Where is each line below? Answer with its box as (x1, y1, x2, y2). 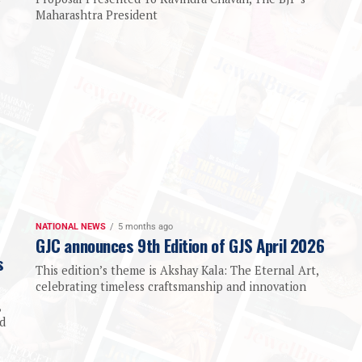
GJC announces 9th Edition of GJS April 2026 (36, 233, 325, 259)
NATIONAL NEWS (36, 221, 106, 233)
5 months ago (118, 221, 173, 233)
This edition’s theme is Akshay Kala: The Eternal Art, (36, 263, 318, 279)
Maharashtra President (36, 7, 158, 23)
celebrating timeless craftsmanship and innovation (36, 279, 306, 295)
